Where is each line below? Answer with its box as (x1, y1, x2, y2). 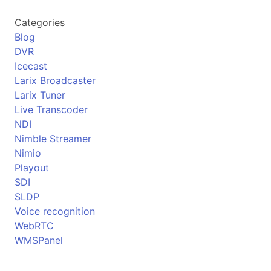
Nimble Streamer (15, 132, 91, 145)
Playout (15, 162, 49, 174)
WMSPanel (15, 234, 63, 246)
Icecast (15, 60, 47, 72)
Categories (15, 16, 65, 28)
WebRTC (15, 220, 54, 232)
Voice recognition (15, 205, 95, 217)
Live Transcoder (15, 103, 88, 116)
